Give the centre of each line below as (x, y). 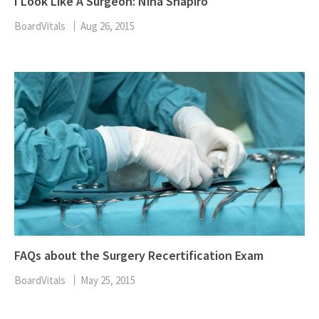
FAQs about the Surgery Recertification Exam (139, 255)
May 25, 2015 (108, 280)
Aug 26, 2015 (108, 26)
